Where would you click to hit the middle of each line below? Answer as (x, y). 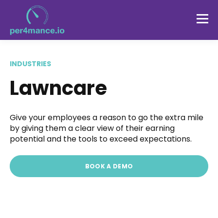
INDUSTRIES (30, 64)
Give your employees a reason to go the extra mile (107, 118)
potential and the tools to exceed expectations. (101, 139)
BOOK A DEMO (109, 166)
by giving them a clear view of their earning (92, 128)
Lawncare (58, 88)
